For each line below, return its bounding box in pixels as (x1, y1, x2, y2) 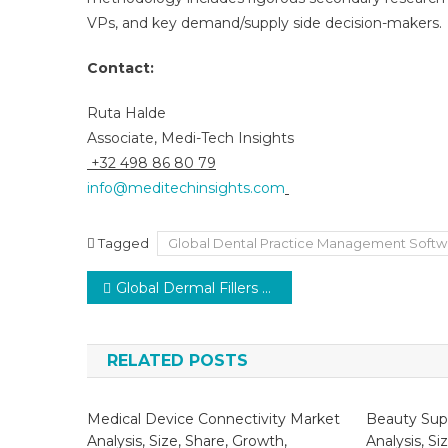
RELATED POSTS (107, 351, 248, 370)
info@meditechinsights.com (87, 179, 285, 197)
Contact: (87, 59, 154, 77)
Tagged (98, 235, 152, 251)
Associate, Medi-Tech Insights (87, 129, 294, 147)
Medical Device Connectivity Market (87, 410, 341, 428)
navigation (86, 310, 256, 347)
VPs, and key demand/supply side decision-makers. (87, 14, 442, 32)
